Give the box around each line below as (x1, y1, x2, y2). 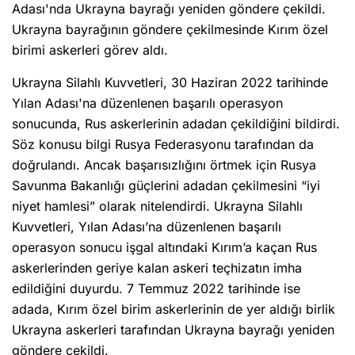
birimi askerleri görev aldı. (12, 42, 168, 59)
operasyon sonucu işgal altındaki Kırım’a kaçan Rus (12, 239, 317, 256)
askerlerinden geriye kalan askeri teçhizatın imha (12, 260, 302, 277)
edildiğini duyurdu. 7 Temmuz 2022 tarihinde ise (12, 281, 300, 297)
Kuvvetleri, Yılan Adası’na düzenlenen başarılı (12, 219, 281, 235)
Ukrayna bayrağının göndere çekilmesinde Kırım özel (12, 21, 328, 38)
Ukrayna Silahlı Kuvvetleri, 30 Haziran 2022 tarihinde (12, 74, 328, 91)
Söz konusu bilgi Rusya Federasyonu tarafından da (12, 136, 314, 153)
